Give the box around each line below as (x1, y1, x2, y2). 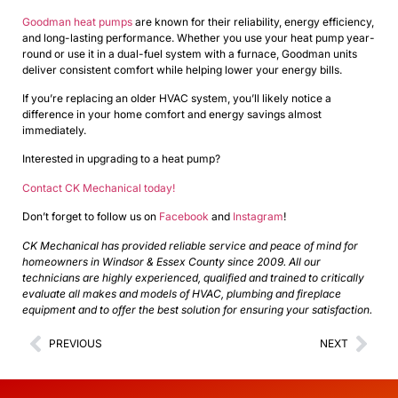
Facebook (159, 210, 209, 224)
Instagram (233, 210, 283, 224)
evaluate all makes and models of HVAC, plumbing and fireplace (22, 286, 341, 300)
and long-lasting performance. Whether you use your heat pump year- (22, 30, 375, 44)
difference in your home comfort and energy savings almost (22, 107, 322, 121)
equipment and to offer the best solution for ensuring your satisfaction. (22, 302, 372, 316)
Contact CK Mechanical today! (22, 180, 175, 195)
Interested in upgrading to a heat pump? (22, 152, 223, 166)
